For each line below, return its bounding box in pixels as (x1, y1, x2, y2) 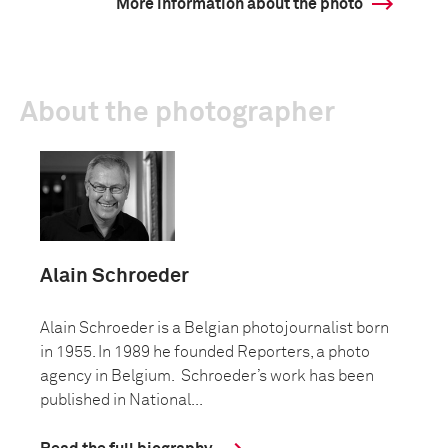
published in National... (40, 392, 203, 408)
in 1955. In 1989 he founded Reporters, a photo (40, 344, 370, 360)
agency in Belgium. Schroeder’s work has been (40, 368, 374, 384)
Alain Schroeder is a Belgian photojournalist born (40, 320, 389, 336)
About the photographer (20, 99, 335, 127)
